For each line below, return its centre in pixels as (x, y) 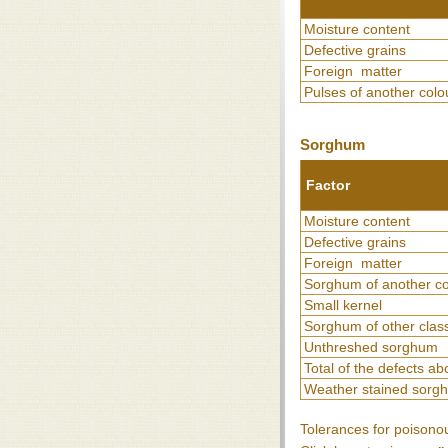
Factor (328, 185)
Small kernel (343, 305)
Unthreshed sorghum (371, 347)
